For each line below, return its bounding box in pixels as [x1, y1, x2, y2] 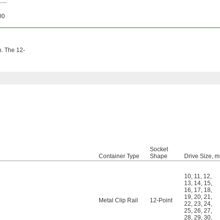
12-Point [150, 197, 172, 204]
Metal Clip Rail [99, 197, 138, 204]
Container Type [99, 153, 139, 160]
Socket [150, 146, 168, 153]
